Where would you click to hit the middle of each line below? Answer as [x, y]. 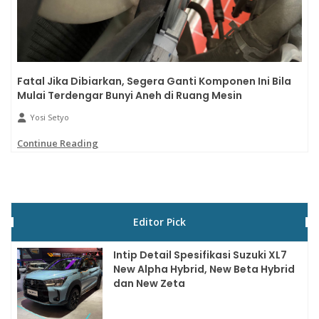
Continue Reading [58, 143]
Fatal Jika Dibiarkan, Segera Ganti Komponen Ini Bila [154, 82]
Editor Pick [159, 222]
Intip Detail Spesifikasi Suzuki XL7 [200, 255]
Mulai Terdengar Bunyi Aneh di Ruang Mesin [130, 96]
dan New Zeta [149, 284]
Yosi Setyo [49, 117]
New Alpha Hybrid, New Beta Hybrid [204, 270]
